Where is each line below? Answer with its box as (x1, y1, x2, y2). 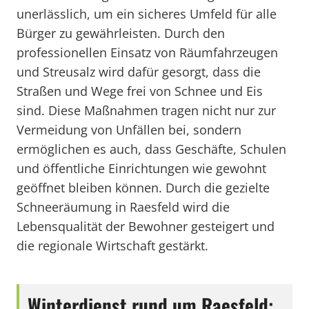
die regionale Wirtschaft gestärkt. (17, 237, 208, 254)
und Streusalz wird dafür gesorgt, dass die (17, 63, 261, 80)
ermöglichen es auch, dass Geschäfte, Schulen (17, 141, 286, 157)
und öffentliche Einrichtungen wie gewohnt (17, 160, 266, 177)
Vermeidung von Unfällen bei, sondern (17, 121, 241, 138)
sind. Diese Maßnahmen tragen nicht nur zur (17, 102, 276, 119)
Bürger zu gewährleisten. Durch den (17, 25, 225, 41)
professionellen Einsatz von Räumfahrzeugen (17, 44, 278, 61)
